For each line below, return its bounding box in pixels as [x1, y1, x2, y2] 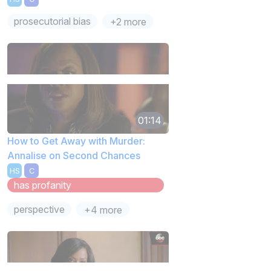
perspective [14, 203, 65, 216]
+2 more [109, 15, 146, 28]
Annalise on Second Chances [7, 149, 140, 162]
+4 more [83, 204, 122, 217]
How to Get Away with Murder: [7, 134, 145, 147]
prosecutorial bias [14, 15, 91, 27]
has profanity [14, 179, 72, 192]
